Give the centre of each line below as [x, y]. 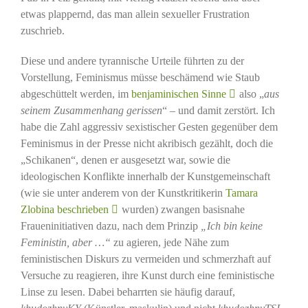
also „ [250, 93]
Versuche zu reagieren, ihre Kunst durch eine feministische [147, 275]
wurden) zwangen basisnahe [181, 209]
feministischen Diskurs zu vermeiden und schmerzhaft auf [145, 258]
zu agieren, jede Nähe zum [169, 242]
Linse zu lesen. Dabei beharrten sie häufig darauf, [128, 291]
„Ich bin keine [231, 225]
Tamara [241, 192]
